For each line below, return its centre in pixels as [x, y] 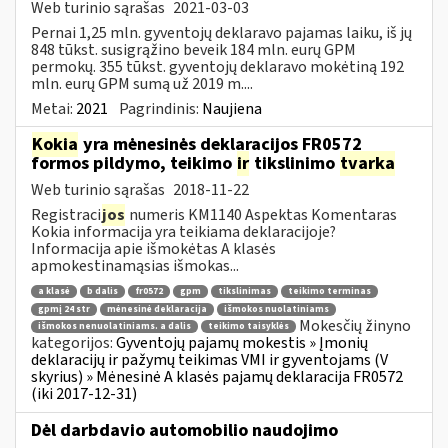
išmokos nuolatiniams [276, 309]
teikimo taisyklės [248, 327]
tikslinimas [244, 292]
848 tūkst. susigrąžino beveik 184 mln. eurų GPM [193, 49]
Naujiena [232, 108]
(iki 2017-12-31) [84, 394]
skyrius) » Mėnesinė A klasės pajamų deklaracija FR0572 [217, 377]
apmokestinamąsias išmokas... [135, 265]
